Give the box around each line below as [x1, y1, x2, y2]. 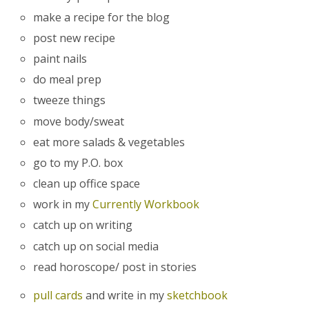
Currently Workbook [92, 197, 203, 212]
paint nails [33, 50, 88, 66]
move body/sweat [33, 113, 125, 129]
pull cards [33, 287, 83, 303]
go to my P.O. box [33, 154, 123, 170]
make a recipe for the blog [33, 9, 170, 25]
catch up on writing [33, 217, 133, 233]
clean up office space [33, 176, 141, 192]
